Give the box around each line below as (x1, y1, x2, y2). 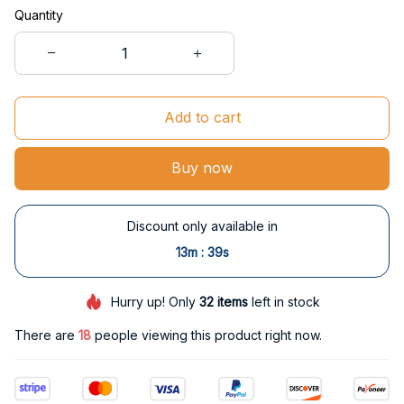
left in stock (247, 293, 320, 309)
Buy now (171, 159, 233, 178)
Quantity (14, 6, 63, 23)
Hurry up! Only (110, 293, 199, 309)
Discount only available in (126, 217, 278, 234)
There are (14, 327, 78, 344)
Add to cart (163, 108, 241, 127)
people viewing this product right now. (91, 327, 322, 344)
